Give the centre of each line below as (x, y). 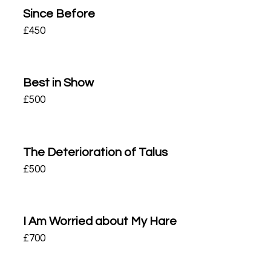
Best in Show (59, 83)
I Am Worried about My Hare (100, 221)
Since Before (59, 14)
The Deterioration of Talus (96, 152)
